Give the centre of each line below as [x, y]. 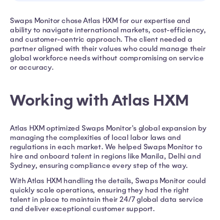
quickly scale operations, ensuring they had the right [99, 190]
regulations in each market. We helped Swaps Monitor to [106, 147]
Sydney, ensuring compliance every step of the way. [101, 165]
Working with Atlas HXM [101, 100]
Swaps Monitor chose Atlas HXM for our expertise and [100, 20]
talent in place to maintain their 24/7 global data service [107, 199]
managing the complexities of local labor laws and [96, 137]
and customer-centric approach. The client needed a [101, 39]
